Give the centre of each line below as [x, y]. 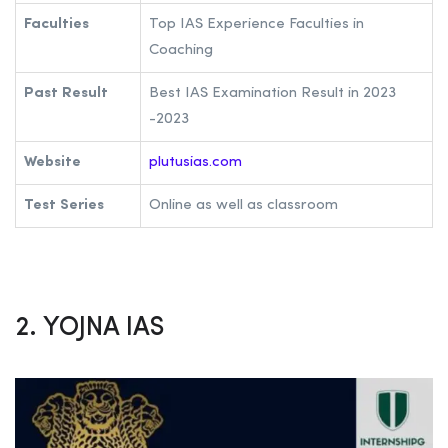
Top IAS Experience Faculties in [256, 24]
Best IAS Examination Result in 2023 [272, 93]
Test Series [64, 205]
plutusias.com [195, 162]
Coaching [181, 50]
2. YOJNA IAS [89, 327]
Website [52, 162]
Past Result [66, 93]
